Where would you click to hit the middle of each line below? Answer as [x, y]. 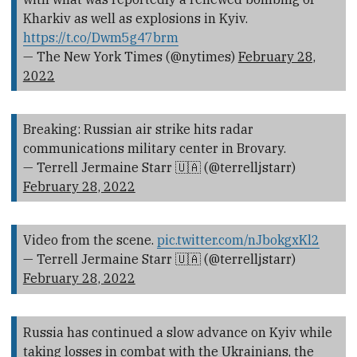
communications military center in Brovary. [154, 149]
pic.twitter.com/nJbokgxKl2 [238, 240]
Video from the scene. [90, 240]
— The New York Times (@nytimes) [130, 57]
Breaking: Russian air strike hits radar [138, 129]
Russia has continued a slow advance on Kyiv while [177, 332]
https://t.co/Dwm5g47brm [100, 38]
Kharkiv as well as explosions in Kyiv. [135, 19]
